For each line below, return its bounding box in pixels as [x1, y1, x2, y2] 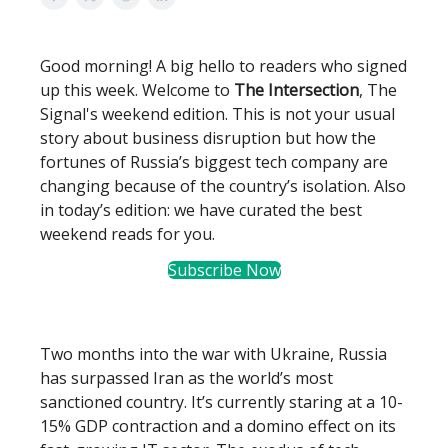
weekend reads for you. [40, 223, 215, 245]
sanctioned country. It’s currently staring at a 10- [40, 391, 403, 413]
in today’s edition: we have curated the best [40, 199, 362, 221]
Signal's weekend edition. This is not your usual [40, 103, 395, 125]
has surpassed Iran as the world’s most [40, 367, 333, 389]
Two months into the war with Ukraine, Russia [40, 343, 387, 365]
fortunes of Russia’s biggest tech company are [40, 151, 388, 173]
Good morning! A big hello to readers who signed [40, 55, 407, 77]
